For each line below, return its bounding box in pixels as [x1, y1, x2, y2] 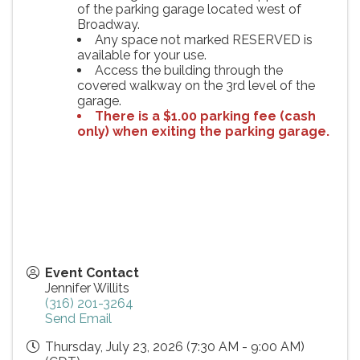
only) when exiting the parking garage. [77, 124, 329, 140]
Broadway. [77, 17, 140, 33]
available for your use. [77, 47, 207, 63]
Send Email [45, 311, 112, 327]
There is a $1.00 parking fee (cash [95, 108, 316, 125]
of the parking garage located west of [77, 2, 301, 18]
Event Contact [45, 265, 139, 281]
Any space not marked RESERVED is [95, 32, 313, 48]
